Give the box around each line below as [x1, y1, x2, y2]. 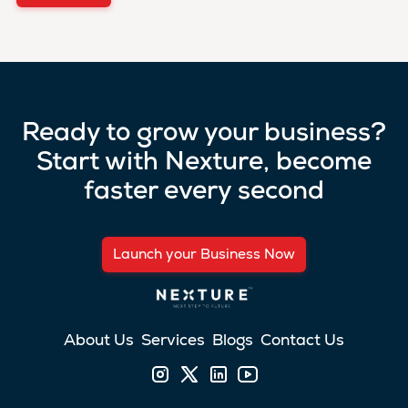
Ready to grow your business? [22, 121, 386, 148]
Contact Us [260, 329, 344, 350]
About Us [64, 329, 134, 350]
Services [141, 329, 205, 350]
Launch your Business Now [113, 244, 295, 263]
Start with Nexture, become [36, 150, 372, 177]
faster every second [84, 179, 324, 206]
